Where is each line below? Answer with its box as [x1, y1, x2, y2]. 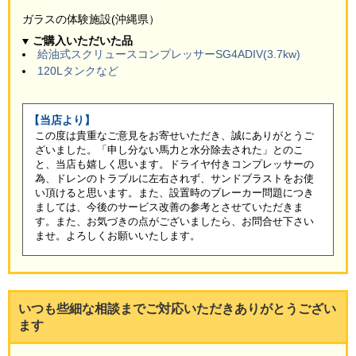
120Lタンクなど [37, 64, 118, 78]
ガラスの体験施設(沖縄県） [22, 13, 160, 26]
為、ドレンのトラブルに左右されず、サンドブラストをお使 [35, 172, 314, 185]
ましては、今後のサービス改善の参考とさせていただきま [35, 201, 304, 214]
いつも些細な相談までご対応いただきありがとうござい [18, 302, 336, 316]
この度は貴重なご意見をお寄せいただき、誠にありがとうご [35, 130, 314, 142]
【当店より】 [29, 114, 95, 127]
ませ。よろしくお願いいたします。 [35, 230, 200, 242]
